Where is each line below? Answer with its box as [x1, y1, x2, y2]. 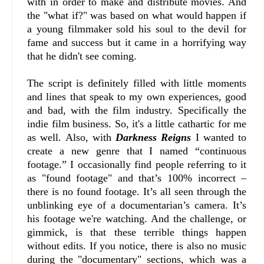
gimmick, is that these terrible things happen [27, 226, 247, 239]
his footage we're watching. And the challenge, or [27, 213, 247, 225]
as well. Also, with [27, 131, 116, 144]
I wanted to [191, 131, 247, 144]
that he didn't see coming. [27, 50, 143, 62]
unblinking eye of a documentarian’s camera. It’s [27, 199, 247, 212]
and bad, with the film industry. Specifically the [27, 104, 247, 117]
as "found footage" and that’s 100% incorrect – [27, 172, 247, 184]
